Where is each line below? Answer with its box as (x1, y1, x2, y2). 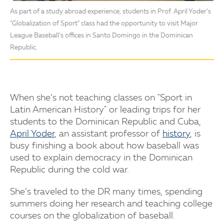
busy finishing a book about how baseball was (10, 141, 199, 151)
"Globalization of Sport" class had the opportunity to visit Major (10, 20, 198, 27)
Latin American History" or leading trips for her (10, 105, 200, 115)
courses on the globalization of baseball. (10, 211, 175, 221)
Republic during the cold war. (10, 165, 129, 175)
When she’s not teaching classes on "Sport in (10, 93, 192, 103)
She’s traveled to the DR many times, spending (10, 187, 202, 197)
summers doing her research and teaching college (10, 199, 212, 209)
